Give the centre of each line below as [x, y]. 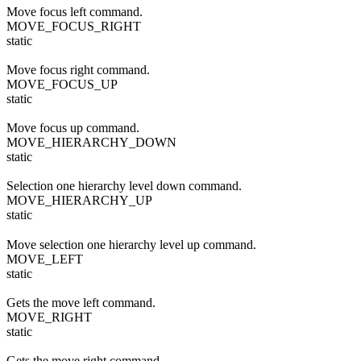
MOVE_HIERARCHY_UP [79, 201]
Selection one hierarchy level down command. [124, 186]
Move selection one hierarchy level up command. [131, 244]
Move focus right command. [78, 69]
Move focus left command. [75, 11]
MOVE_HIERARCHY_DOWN [91, 143]
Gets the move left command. [81, 303]
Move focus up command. [73, 128]
